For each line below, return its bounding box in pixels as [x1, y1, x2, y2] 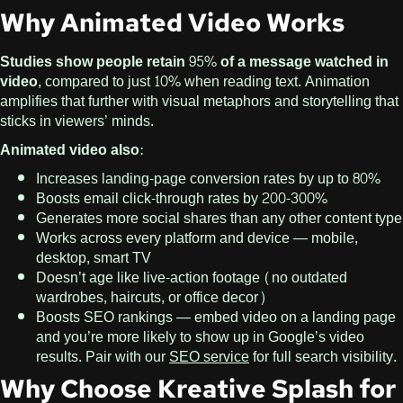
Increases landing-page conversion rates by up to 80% [36, 166, 381, 193]
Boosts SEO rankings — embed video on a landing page [36, 304, 396, 331]
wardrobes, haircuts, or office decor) [36, 284, 266, 311]
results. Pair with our [36, 344, 169, 371]
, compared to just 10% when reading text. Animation [38, 68, 370, 95]
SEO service [169, 344, 249, 371]
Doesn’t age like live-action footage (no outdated [36, 264, 347, 291]
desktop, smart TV [36, 245, 151, 272]
